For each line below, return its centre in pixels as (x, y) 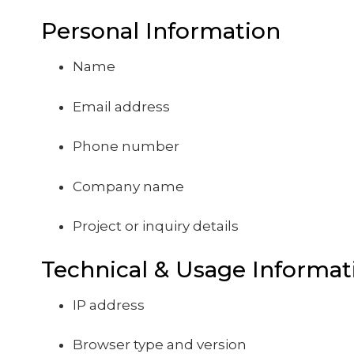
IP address (109, 305)
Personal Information (161, 31)
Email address (121, 106)
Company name (128, 186)
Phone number (126, 146)
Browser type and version (160, 345)
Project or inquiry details (156, 226)
